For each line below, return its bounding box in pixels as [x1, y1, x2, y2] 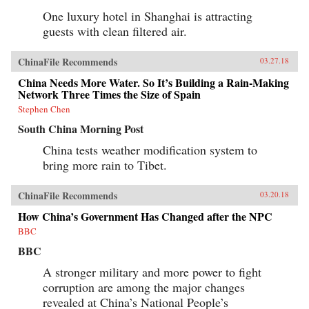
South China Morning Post [18, 121, 143, 137]
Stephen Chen [18, 103, 70, 116]
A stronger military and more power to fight [43, 263, 261, 281]
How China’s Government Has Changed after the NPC [18, 208, 272, 225]
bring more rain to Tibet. [43, 157, 167, 174]
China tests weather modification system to [43, 141, 257, 159]
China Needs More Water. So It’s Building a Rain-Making [18, 74, 289, 91]
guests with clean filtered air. [43, 23, 187, 40]
